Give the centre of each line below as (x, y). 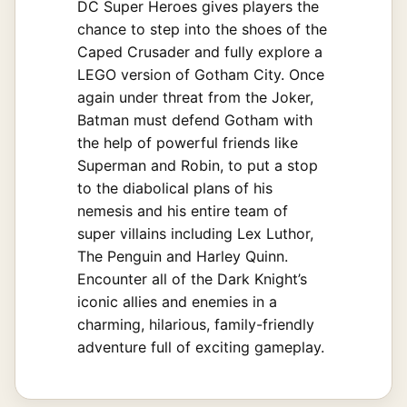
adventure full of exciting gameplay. (201, 347)
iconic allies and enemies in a (177, 301)
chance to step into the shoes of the (202, 29)
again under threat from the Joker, (195, 97)
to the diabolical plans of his (175, 188)
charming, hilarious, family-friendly (196, 324)
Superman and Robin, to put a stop (198, 165)
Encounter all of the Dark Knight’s (192, 278)
